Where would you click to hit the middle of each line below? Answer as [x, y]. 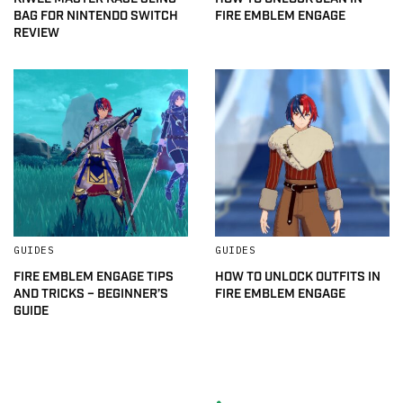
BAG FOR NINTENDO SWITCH [96, 17]
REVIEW [36, 34]
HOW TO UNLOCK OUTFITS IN [298, 278]
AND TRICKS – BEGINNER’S [91, 295]
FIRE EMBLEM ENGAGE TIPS [94, 278]
